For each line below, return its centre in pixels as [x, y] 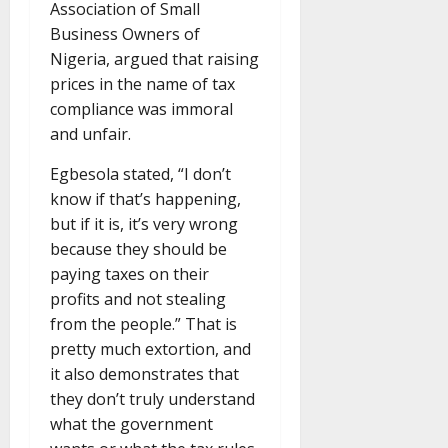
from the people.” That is [143, 324]
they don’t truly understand [152, 399]
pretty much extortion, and [150, 349]
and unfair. [90, 134]
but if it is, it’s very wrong [144, 224]
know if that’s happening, [145, 199]
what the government [131, 424]
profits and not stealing [138, 299]
